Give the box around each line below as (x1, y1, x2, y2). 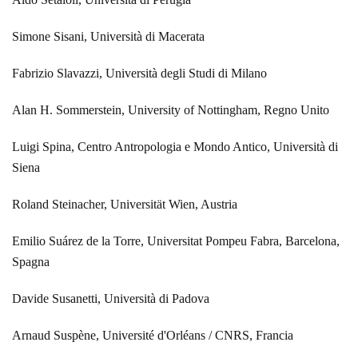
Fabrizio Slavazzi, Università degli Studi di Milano (12, 66, 267, 80)
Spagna (12, 254, 50, 268)
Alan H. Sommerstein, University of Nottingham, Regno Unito (12, 102, 329, 117)
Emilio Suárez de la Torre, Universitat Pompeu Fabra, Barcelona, (12, 233, 340, 248)
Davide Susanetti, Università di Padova (12, 291, 209, 305)
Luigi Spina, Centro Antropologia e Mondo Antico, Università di (12, 139, 338, 153)
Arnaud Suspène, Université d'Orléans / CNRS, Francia (12, 328, 293, 342)
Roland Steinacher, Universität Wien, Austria (12, 197, 237, 211)
